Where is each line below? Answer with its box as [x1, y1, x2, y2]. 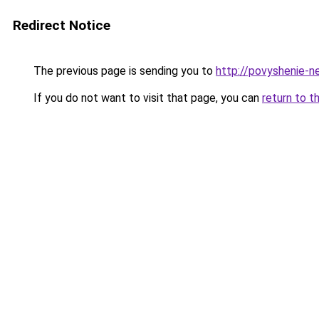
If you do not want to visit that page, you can [31, 91, 262, 105]
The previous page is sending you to [31, 64, 216, 78]
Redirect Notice [13, 17, 110, 33]
